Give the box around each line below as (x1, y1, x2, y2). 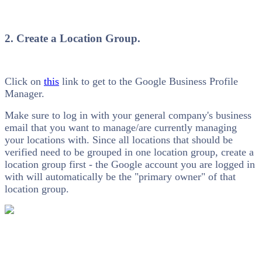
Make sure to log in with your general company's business (5, 109, 251, 122)
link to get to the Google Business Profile (59, 75, 238, 88)
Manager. (5, 88, 47, 100)
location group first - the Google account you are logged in (5, 158, 255, 171)
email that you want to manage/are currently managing (5, 122, 237, 134)
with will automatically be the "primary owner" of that (5, 171, 236, 183)
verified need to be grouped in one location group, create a (5, 146, 254, 158)
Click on (5, 75, 44, 88)
